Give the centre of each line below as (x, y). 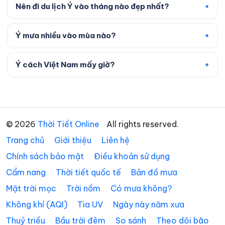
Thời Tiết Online (69, 124)
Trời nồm (83, 188)
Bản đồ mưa (154, 172)
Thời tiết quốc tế (88, 172)
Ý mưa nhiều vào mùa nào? (66, 35)
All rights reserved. (142, 124)
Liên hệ (116, 140)
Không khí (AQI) (37, 204)
